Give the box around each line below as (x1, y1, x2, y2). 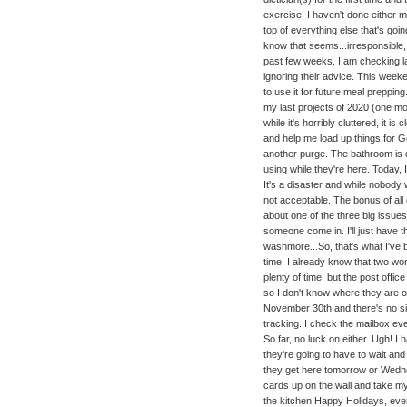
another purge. (263, 148, 331, 160)
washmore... (263, 241, 318, 253)
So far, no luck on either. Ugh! (263, 333, 395, 345)
